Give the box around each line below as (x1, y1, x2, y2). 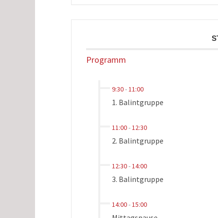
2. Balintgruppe (111, 135, 163, 145)
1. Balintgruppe (111, 97, 163, 107)
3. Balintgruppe (111, 174, 163, 184)
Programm (86, 54, 126, 65)
